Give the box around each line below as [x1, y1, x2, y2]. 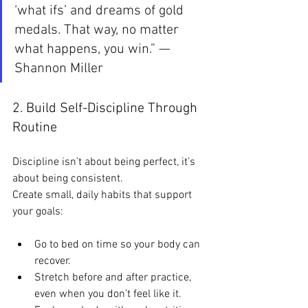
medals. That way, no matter [14, 21, 182, 38]
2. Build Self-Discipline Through [12, 100, 201, 117]
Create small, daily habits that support [12, 188, 195, 202]
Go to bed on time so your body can [34, 237, 203, 252]
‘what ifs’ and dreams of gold [14, 2, 187, 19]
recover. [34, 254, 71, 268]
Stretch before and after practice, [34, 270, 194, 285]
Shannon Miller [14, 60, 103, 77]
